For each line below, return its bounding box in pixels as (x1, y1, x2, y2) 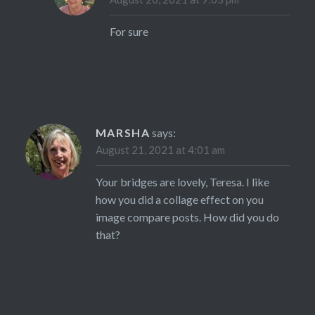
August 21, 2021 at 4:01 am (95, 143, 225, 156)
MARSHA (95, 125, 150, 139)
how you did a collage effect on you (95, 192, 264, 206)
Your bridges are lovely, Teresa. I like (95, 174, 269, 188)
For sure (109, 24, 148, 38)
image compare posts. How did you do (95, 210, 279, 224)
